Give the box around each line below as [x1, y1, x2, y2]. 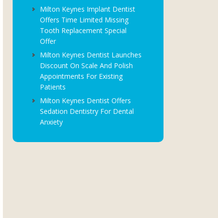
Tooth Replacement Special [40, 26, 127, 35]
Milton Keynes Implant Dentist [40, 4, 135, 14]
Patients [40, 82, 66, 91]
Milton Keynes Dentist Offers [40, 96, 131, 105]
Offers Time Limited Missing [40, 15, 128, 24]
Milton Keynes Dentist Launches [40, 50, 142, 59]
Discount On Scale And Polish [40, 61, 133, 70]
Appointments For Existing [40, 72, 123, 81]
